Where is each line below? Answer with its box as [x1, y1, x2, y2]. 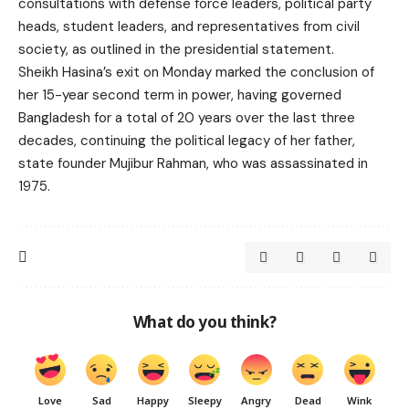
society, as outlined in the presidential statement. [18, 39, 334, 58]
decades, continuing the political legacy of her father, [18, 131, 355, 150]
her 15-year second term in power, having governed [18, 85, 341, 104]
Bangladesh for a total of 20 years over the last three [18, 108, 355, 127]
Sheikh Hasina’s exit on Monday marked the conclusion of [18, 62, 374, 81]
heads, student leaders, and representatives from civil [18, 16, 360, 36]
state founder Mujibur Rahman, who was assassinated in [18, 153, 368, 173]
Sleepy [187, 393, 222, 407]
